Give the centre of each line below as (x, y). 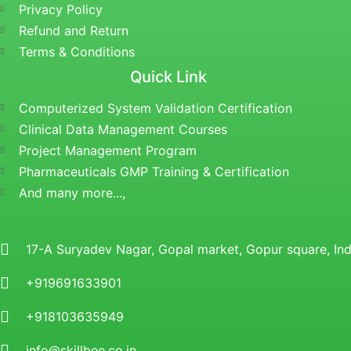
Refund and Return (73, 30)
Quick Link (169, 76)
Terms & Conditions (76, 51)
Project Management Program (107, 150)
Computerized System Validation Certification (155, 108)
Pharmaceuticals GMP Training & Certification (154, 171)
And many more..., (72, 192)
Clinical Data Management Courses (123, 129)
